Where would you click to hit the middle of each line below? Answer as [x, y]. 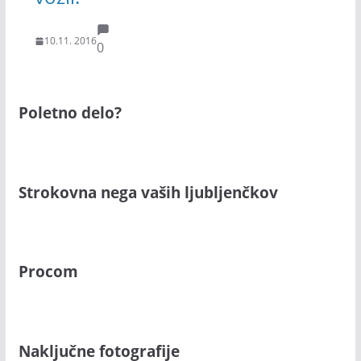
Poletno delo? [70, 113]
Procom [48, 272]
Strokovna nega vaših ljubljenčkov [148, 192]
